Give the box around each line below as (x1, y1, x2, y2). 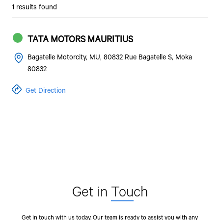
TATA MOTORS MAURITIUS (27, 33, 133, 45)
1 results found (11, 2, 57, 11)
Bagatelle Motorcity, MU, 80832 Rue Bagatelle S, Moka (27, 52, 192, 61)
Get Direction (25, 85, 66, 95)
